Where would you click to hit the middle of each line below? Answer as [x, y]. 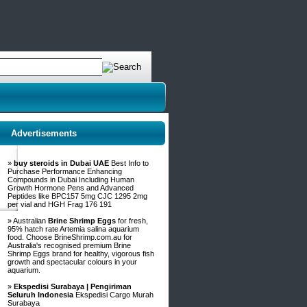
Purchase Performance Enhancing [65, 171]
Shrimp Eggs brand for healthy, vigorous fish [81, 254]
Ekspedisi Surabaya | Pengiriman [73, 286]
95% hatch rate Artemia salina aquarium [73, 229]
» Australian [28, 221]
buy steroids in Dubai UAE [61, 163]
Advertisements [44, 133]
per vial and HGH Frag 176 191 [60, 204]
